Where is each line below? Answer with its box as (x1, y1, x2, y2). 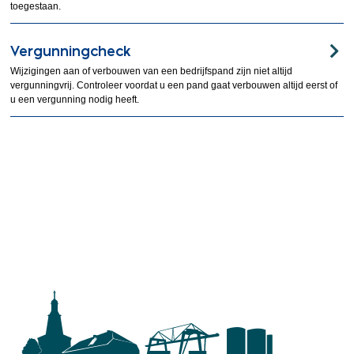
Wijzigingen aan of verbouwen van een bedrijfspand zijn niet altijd (10, 66, 293, 77)
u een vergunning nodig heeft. (10, 94, 140, 105)
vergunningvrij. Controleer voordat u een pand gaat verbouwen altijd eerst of (10, 80, 338, 91)
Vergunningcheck (10, 42, 131, 60)
